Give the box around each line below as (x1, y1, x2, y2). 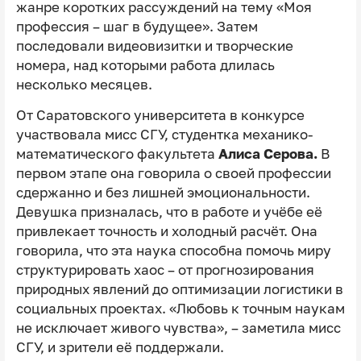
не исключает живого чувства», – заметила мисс (15, 320, 341, 337)
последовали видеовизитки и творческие (15, 37, 293, 54)
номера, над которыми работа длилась (15, 56, 275, 73)
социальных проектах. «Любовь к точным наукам (15, 301, 345, 317)
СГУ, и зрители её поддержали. (15, 339, 224, 356)
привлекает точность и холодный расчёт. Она (15, 223, 317, 240)
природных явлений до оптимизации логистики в (15, 281, 343, 298)
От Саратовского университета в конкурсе (15, 107, 305, 124)
